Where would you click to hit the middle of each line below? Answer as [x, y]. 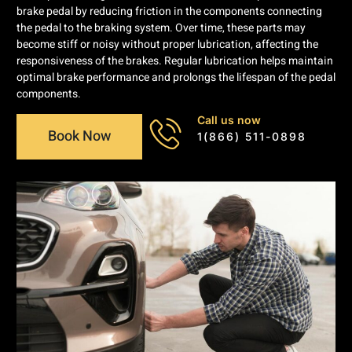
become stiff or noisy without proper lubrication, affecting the [167, 45]
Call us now [229, 119]
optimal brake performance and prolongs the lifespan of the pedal [176, 78]
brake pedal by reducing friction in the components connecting [169, 12]
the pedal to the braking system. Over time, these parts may [161, 28]
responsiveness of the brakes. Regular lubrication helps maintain [175, 61]
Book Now [79, 136]
